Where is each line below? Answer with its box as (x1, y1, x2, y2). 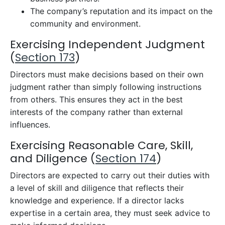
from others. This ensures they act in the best (10, 94, 183, 104)
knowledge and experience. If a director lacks (10, 195, 184, 205)
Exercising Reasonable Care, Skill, (10, 138, 193, 153)
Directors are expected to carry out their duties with (10, 170, 209, 180)
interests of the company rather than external (10, 107, 183, 117)
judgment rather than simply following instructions (10, 82, 201, 92)
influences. (10, 120, 50, 130)
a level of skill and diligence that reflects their (10, 183, 184, 193)
